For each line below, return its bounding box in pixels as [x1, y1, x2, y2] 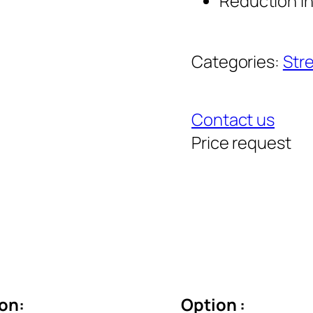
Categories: [191, 50, 283, 73]
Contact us [191, 108, 275, 131]
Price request [191, 131, 291, 154]
